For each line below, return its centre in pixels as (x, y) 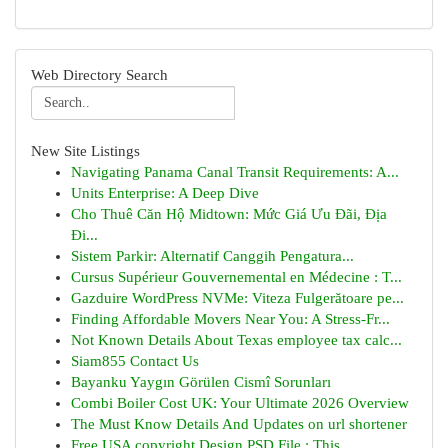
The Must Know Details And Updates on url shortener (239, 424)
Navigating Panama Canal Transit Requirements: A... (235, 172)
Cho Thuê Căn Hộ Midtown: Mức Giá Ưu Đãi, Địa (229, 214)
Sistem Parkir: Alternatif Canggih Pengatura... (212, 256)
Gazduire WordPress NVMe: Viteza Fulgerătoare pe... (237, 298)
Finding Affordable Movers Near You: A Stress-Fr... (230, 319)
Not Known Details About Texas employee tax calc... (236, 340)
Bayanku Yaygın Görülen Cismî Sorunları (201, 382)
